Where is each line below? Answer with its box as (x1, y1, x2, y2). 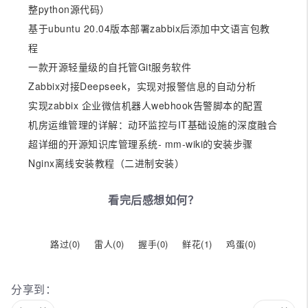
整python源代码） (28, 1, 110, 16)
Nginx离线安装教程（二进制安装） (28, 155, 184, 170)
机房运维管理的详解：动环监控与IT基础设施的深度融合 (28, 117, 277, 131)
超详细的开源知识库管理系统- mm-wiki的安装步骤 (28, 136, 253, 151)
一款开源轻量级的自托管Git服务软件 (28, 59, 191, 74)
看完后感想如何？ (108, 191, 199, 208)
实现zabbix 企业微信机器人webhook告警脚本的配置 (28, 98, 263, 112)
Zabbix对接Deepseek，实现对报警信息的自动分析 (28, 78, 256, 93)
